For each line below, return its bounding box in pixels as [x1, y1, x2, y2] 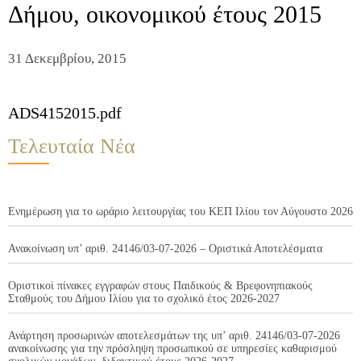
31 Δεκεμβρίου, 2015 [8, 51, 127, 67]
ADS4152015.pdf [8, 104, 122, 122]
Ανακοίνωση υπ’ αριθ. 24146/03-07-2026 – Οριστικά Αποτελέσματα [8, 243, 322, 255]
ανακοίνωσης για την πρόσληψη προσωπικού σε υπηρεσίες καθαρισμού [8, 342, 337, 355]
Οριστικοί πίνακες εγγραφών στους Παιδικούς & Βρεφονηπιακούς [8, 280, 313, 293]
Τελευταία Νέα [8, 135, 135, 159]
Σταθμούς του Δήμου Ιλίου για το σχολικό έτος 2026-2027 [8, 293, 280, 305]
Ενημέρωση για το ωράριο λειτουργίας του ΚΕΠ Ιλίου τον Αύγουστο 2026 [8, 205, 353, 218]
